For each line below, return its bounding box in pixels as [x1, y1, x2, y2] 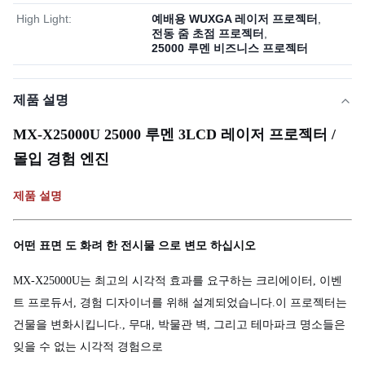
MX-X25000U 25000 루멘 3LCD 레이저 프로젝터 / [13, 126, 336, 143]
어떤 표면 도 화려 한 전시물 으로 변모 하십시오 [13, 240, 256, 252]
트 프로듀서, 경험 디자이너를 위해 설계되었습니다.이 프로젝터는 [13, 297, 347, 309]
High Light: [16, 12, 72, 25]
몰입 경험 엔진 [13, 151, 109, 167]
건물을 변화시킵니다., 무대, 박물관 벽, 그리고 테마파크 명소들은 [13, 319, 345, 331]
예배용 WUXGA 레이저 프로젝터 [152, 12, 318, 25]
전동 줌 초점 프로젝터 [152, 27, 264, 40]
